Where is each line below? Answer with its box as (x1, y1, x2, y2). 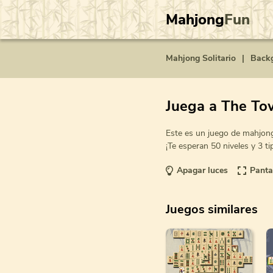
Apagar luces (177, 165, 228, 177)
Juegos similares (166, 200, 258, 218)
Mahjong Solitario (166, 52, 236, 64)
